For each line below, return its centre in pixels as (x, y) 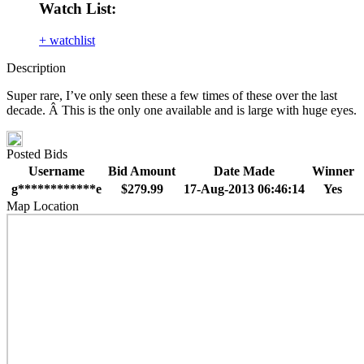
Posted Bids (37, 154)
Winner (333, 171)
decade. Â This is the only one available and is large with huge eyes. (182, 110)
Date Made (244, 171)
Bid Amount (142, 171)
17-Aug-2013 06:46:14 (244, 189)
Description (36, 68)
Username (56, 171)
